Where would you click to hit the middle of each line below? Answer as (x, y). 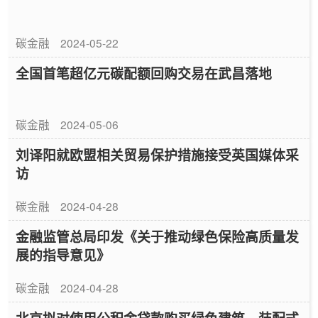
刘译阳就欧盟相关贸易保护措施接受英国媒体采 (157, 155)
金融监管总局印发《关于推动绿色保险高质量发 (157, 236)
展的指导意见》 (63, 255)
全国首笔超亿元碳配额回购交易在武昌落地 (144, 73)
